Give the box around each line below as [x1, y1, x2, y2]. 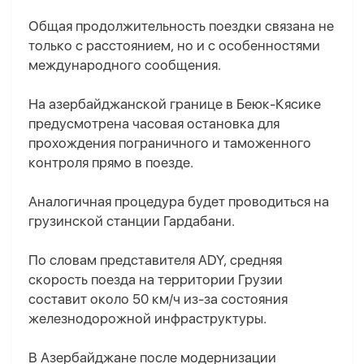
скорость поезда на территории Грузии [28, 271, 283, 288]
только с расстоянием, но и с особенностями [28, 37, 320, 54]
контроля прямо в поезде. [28, 154, 193, 171]
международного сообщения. [28, 57, 221, 74]
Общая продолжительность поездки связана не [28, 18, 334, 35]
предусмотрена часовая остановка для [28, 115, 279, 132]
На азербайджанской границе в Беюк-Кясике [28, 96, 321, 113]
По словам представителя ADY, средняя [28, 252, 282, 269]
